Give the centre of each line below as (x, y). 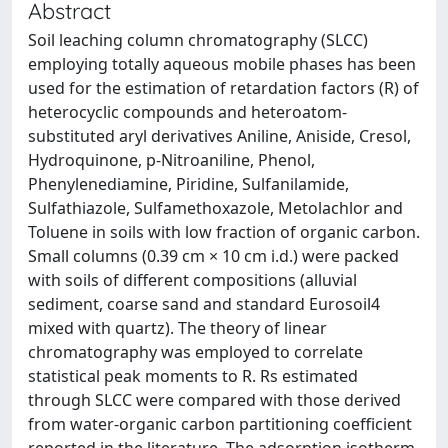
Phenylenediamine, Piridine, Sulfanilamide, (188, 184)
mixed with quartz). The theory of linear (177, 328)
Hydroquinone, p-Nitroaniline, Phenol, (171, 160)
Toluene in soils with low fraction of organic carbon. (224, 232)
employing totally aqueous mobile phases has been (222, 64)
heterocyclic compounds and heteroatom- (187, 112)
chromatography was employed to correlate (195, 352)
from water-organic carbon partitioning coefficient (220, 424)
